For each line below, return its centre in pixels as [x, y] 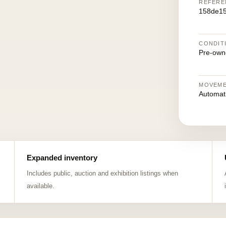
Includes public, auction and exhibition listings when [102, 173]
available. [40, 186]
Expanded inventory [62, 158]
